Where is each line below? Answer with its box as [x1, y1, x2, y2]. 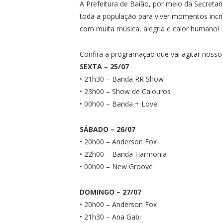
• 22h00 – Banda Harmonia [80, 149, 167, 159]
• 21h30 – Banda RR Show [80, 74, 164, 84]
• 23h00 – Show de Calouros [80, 86, 171, 96]
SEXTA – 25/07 [80, 61, 129, 71]
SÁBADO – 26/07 [80, 124, 136, 134]
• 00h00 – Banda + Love [80, 99, 158, 109]
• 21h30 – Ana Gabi [80, 212, 141, 222]
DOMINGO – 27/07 [80, 187, 142, 197]
